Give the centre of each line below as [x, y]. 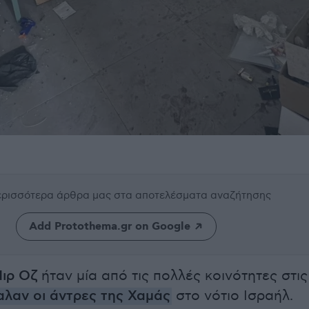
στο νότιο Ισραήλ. [232, 296]
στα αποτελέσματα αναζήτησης [192, 195]
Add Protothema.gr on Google [109, 227]
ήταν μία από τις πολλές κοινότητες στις [172, 276]
